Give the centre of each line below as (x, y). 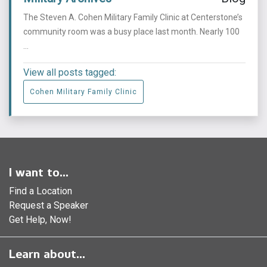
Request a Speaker (49, 206)
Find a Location (41, 191)
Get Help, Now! (40, 220)
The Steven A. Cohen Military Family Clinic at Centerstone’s (133, 18)
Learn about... (47, 254)
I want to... (39, 173)
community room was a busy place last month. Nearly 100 (131, 32)
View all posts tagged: (70, 73)
